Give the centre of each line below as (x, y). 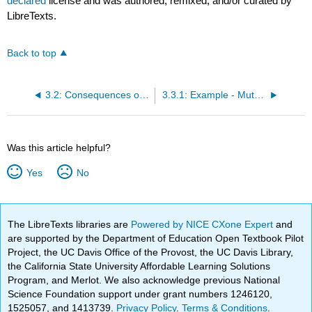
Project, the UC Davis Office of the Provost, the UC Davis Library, (151, 252)
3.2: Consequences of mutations (144, 95)
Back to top (32, 53)
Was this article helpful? (59, 147)
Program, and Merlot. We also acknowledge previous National (144, 280)
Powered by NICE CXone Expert (204, 224)
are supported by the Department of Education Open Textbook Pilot (156, 238)
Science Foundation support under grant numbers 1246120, (140, 294)
